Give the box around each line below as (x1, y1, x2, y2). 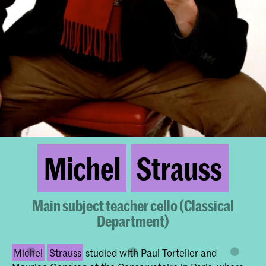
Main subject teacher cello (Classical (32, 197, 234, 215)
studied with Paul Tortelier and (83, 246, 217, 259)
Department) (97, 212, 169, 230)
